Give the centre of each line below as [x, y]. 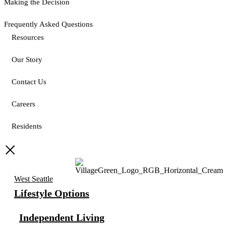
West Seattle [34, 179]
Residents [27, 126]
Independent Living [62, 218]
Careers [23, 104]
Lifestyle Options [52, 193]
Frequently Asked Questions [48, 24]
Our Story [27, 60]
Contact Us [29, 82]
